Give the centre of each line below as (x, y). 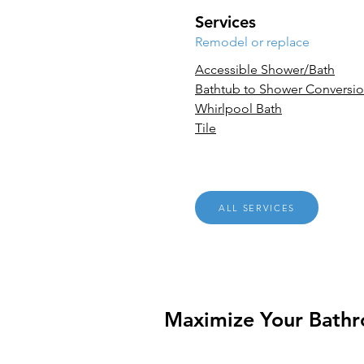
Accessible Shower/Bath (265, 69)
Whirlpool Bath (238, 108)
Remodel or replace (252, 42)
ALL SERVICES (257, 208)
